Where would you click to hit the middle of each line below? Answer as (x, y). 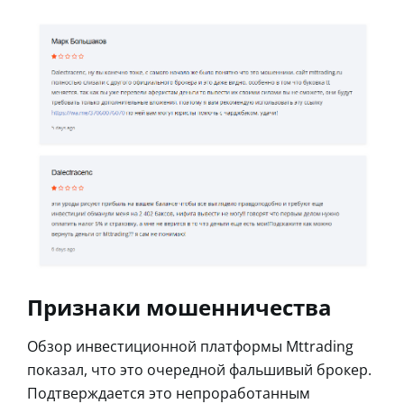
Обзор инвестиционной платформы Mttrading (190, 346)
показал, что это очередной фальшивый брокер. (199, 369)
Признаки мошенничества (179, 307)
